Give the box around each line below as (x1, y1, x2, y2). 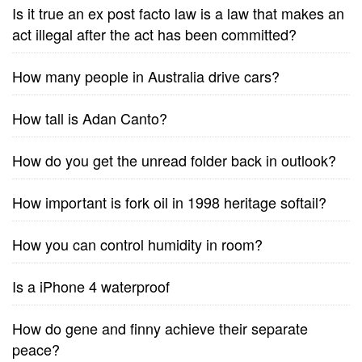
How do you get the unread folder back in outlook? (12, 149, 336, 170)
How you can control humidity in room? (12, 234, 263, 255)
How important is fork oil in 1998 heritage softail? (12, 192, 326, 213)
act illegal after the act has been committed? (12, 23, 297, 44)
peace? (12, 339, 60, 360)
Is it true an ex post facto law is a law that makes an (12, 2, 344, 23)
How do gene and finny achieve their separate (12, 318, 308, 339)
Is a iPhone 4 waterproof (12, 276, 170, 297)
